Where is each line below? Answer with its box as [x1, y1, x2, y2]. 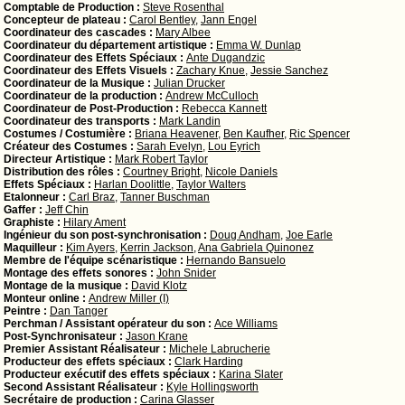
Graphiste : [4, 216, 63, 229]
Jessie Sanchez [250, 64, 328, 77]
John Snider [156, 267, 216, 279]
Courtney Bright [123, 165, 200, 178]
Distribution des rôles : [4, 165, 123, 178]
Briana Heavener [135, 127, 218, 140]
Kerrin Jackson [120, 241, 193, 254]
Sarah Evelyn [137, 140, 202, 153]
